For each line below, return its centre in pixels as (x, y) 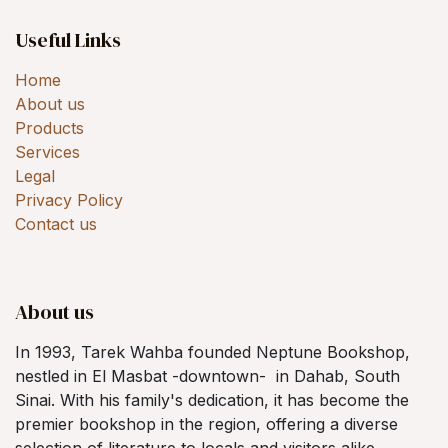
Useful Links (68, 39)
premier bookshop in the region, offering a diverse (206, 423)
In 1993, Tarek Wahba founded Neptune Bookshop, (212, 351)
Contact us (56, 223)
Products (49, 127)
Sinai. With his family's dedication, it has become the (212, 399)
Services (47, 151)
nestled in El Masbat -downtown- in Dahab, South (207, 375)
